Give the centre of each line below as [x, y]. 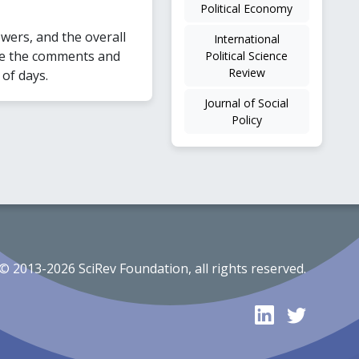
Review [246, 72]
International [246, 38]
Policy [246, 119]
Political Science [247, 55]
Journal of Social [247, 103]
